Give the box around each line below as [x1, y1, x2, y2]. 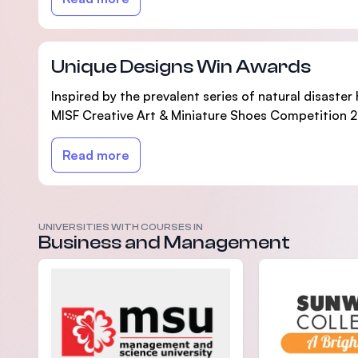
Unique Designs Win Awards [51, 56, 311, 78]
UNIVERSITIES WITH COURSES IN [38, 221, 203, 233]
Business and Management [38, 232, 290, 253]
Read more [62, 147, 129, 163]
